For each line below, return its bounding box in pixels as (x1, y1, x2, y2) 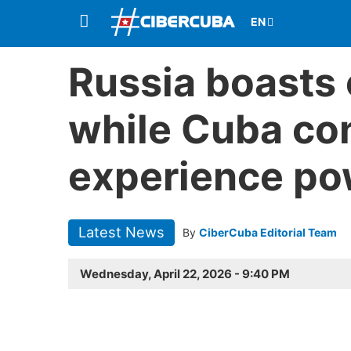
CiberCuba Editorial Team (198, 226, 337, 239)
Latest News (78, 223, 165, 241)
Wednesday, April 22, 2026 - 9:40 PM (80, 266, 290, 282)
